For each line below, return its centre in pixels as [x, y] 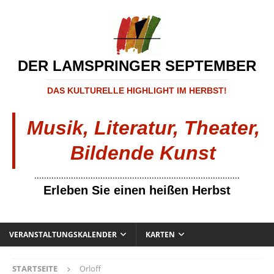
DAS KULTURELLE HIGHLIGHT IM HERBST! [137, 91]
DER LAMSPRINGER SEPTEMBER [137, 66]
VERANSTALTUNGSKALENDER [63, 235]
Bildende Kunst [143, 153]
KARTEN [160, 235]
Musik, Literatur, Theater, [143, 128]
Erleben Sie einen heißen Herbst [137, 190]
